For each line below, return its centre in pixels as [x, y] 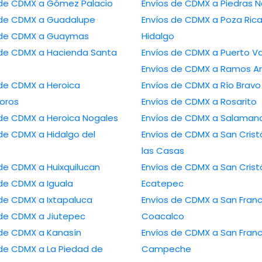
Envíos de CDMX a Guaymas [64, 36]
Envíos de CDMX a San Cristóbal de [177, 135]
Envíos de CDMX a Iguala [56, 184]
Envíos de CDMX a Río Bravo [236, 85]
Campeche [166, 249]
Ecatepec [162, 184]
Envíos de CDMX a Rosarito [234, 102]
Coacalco [163, 216]
